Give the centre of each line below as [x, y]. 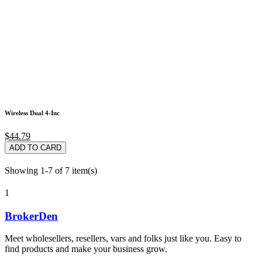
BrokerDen [31, 216]
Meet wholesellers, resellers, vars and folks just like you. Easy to [123, 239]
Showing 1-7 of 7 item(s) [51, 170]
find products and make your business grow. [86, 249]
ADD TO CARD [35, 147]
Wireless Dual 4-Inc [32, 113]
